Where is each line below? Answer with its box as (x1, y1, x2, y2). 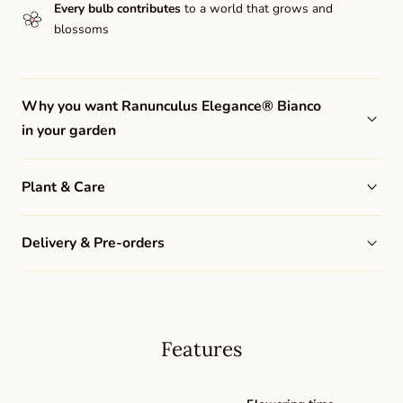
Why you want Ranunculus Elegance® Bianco (22, 96, 321, 117)
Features (161, 336, 242, 363)
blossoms (53, 21, 109, 39)
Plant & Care (22, 176, 105, 197)
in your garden (22, 121, 116, 141)
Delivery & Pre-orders (22, 233, 165, 254)
